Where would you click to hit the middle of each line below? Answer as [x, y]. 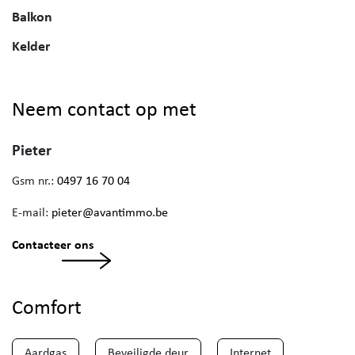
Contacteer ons [53, 244]
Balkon [32, 17]
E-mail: [32, 212]
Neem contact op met [104, 109]
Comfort [47, 307]
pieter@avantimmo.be [110, 212]
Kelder [31, 46]
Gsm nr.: [34, 181]
